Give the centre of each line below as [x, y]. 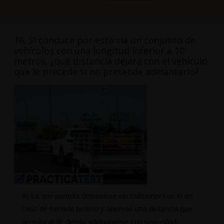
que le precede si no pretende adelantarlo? [106, 72]
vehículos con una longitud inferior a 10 [99, 51]
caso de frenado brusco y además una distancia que [106, 209]
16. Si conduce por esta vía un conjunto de [104, 40]
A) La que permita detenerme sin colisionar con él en [107, 196]
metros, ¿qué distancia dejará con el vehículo [110, 61]
